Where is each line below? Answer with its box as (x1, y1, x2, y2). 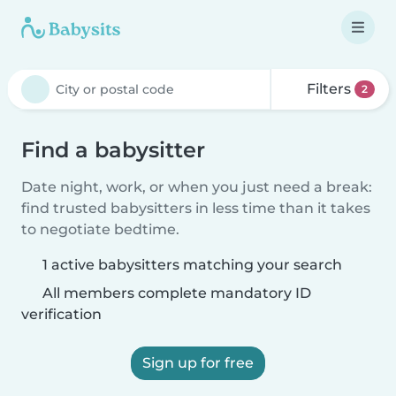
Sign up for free (142, 354, 254, 371)
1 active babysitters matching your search (42, 256, 342, 273)
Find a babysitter (21, 137, 205, 163)
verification (21, 306, 102, 323)
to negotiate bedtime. (21, 221, 179, 238)
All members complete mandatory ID (39, 285, 311, 301)
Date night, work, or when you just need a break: (21, 179, 372, 195)
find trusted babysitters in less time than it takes (21, 200, 370, 217)
